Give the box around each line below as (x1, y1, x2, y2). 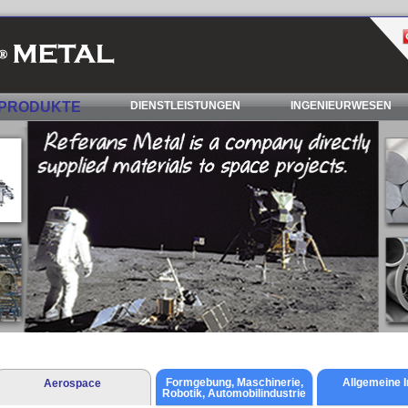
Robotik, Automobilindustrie (162, 387, 307, 400)
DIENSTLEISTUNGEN (130, 99, 241, 112)
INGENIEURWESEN (290, 99, 392, 112)
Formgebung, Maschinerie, (165, 376, 303, 389)
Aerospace (43, 377, 101, 390)
